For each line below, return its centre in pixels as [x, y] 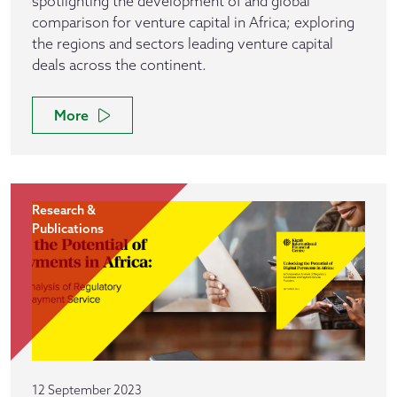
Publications [68, 229]
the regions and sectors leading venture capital [183, 43]
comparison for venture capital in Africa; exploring [193, 22]
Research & [64, 210]
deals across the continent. [119, 65]
